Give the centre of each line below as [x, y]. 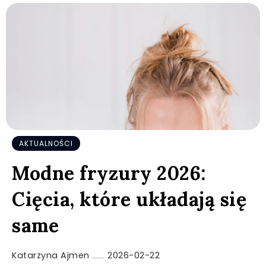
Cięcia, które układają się [129, 199]
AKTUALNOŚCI [46, 143]
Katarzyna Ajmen [52, 255]
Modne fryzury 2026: [109, 173]
